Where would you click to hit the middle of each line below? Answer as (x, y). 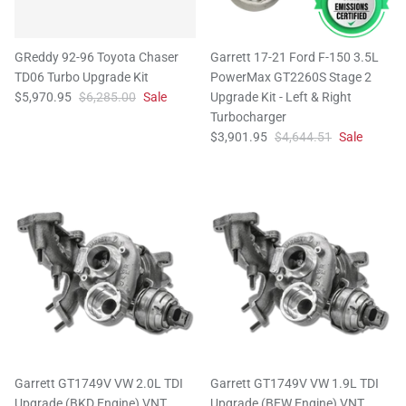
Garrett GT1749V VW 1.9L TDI (295, 384)
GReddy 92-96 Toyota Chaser (97, 58)
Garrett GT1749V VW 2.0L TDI (99, 384)
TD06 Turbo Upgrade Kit (82, 77)
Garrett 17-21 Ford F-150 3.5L (295, 58)
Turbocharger (248, 117)
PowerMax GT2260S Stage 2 (291, 77)
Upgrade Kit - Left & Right (281, 97)
